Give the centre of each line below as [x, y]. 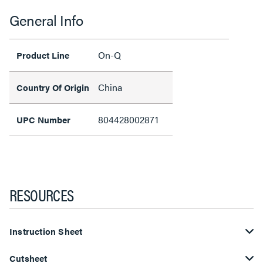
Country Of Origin [53, 87]
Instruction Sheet [46, 231]
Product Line [43, 55]
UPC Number [43, 119]
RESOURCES [42, 194]
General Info [46, 20]
